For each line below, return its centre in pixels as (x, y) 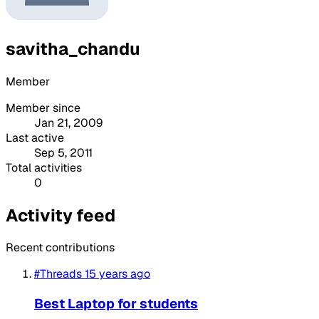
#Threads (58, 274)
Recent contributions (60, 248)
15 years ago (117, 274)
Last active (35, 137)
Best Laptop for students (116, 304)
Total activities (44, 167)
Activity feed (61, 215)
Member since (43, 108)
